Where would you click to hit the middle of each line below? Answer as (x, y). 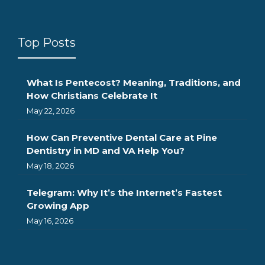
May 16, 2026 (50, 220)
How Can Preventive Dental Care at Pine (122, 137)
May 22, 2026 (51, 110)
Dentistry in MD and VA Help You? (106, 150)
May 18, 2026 (50, 165)
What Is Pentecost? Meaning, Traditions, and (134, 82)
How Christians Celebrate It (92, 95)
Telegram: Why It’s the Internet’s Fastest (124, 192)
